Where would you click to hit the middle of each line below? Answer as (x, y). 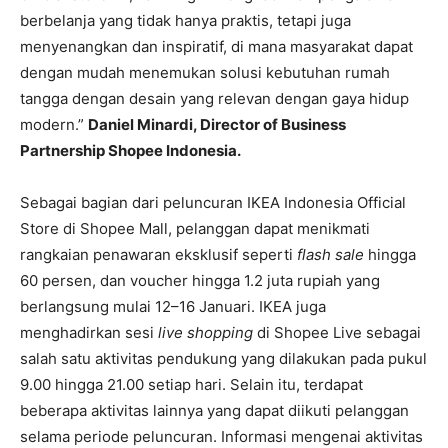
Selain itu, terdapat (296, 384)
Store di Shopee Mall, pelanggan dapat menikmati (195, 228)
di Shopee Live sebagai (337, 332)
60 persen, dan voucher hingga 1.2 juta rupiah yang (200, 280)
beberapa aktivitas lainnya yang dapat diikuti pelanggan (214, 410)
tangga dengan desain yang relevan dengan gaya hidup (214, 98)
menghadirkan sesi (89, 332)
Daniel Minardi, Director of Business (217, 124)
